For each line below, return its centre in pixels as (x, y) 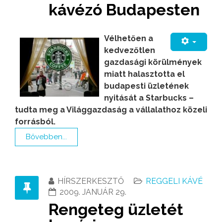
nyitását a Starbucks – (149, 98)
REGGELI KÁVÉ (174, 181)
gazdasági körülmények (153, 62)
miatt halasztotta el (144, 74)
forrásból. (35, 121)
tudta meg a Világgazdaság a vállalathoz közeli (111, 110)
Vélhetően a (129, 38)
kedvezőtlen (130, 50)
